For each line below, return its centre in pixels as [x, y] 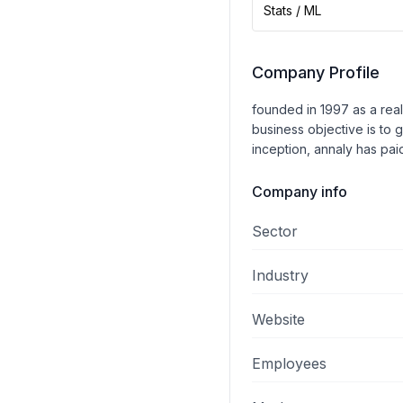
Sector [275, 231]
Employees [289, 363]
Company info [300, 192]
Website [278, 319]
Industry [280, 275]
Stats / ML [292, 10]
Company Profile [316, 72]
